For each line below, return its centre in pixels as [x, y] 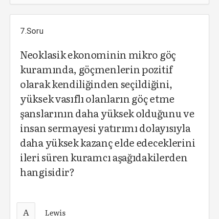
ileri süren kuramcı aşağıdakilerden [104, 157]
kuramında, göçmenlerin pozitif [97, 69]
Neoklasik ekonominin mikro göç [98, 54]
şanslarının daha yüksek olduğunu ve [107, 113]
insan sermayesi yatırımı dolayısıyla [105, 128]
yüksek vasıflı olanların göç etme [98, 98]
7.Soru [32, 31]
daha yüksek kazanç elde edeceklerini [108, 142]
